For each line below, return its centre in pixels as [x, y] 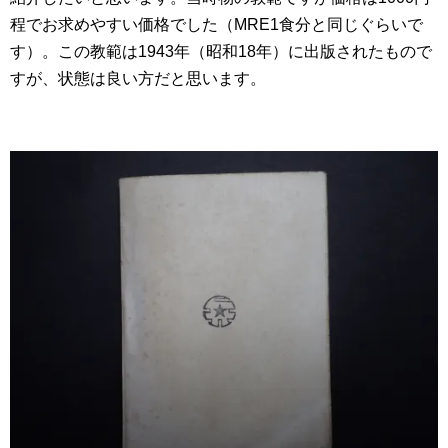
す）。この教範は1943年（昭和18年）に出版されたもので [221, 51]
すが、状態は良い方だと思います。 [138, 78]
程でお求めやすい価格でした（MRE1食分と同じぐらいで [216, 24]
